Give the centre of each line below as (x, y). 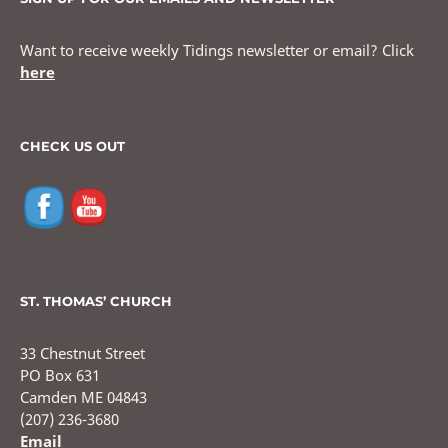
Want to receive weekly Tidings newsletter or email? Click (217, 50)
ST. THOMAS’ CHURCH (96, 301)
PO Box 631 (60, 375)
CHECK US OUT (72, 146)
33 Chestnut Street (82, 353)
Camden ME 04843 (83, 397)
